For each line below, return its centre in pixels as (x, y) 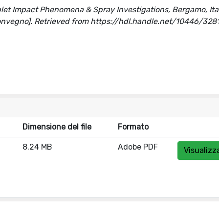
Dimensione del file (57, 127)
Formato (133, 127)
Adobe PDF (138, 147)
